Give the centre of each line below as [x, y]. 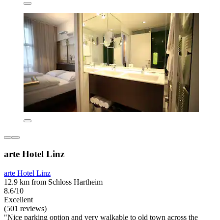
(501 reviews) [25, 208]
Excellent [18, 199]
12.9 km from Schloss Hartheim [53, 182]
